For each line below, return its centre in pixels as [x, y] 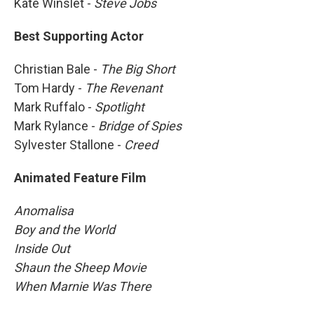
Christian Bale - [57, 69]
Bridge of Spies [140, 125]
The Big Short [138, 69]
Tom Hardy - [49, 88]
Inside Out [42, 248]
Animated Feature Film [80, 177]
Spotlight [120, 107]
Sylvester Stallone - [69, 144]
